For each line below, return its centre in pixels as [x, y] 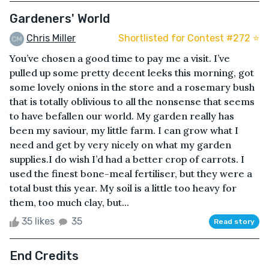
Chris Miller [51, 38]
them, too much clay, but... [69, 202]
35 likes [38, 221]
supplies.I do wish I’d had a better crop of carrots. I [127, 159]
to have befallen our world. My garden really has [122, 116]
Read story [234, 221]
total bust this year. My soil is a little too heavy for [123, 188]
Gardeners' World [60, 19]
